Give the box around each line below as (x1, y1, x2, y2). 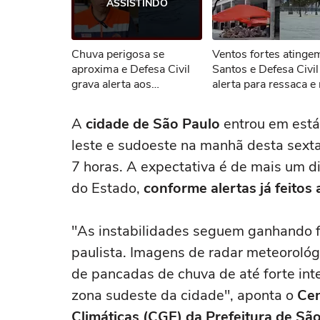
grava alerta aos (71, 76, 151, 92)
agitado (212, 91, 249, 107)
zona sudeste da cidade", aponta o (71, 286, 294, 305)
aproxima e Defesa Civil (71, 61, 190, 77)
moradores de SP (71, 91, 159, 107)
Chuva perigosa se (71, 46, 164, 62)
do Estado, (71, 179, 144, 198)
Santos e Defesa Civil (212, 61, 319, 77)
